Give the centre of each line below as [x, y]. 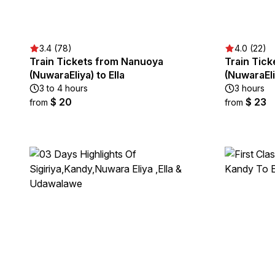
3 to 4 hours [64, 88]
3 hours [250, 88]
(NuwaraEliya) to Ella [77, 75]
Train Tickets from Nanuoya [96, 61]
